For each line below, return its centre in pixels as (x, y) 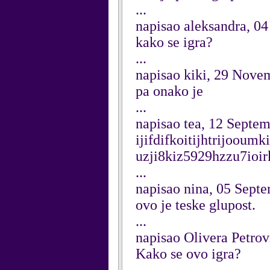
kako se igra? (174, 42)
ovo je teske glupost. (196, 205)
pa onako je (169, 91)
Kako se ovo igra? (188, 254)
